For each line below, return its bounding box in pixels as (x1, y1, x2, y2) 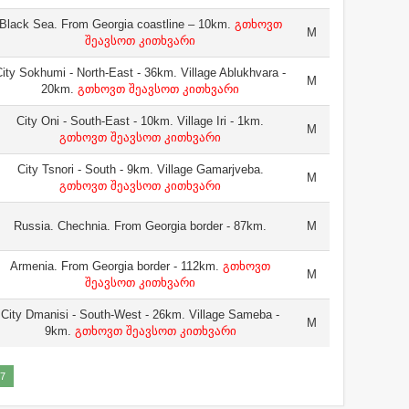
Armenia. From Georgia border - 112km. (10, 259, 219, 273)
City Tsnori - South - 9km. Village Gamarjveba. (16, 163, 264, 176)
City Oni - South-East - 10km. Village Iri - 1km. (16, 114, 264, 128)
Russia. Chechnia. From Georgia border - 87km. (14, 219, 267, 233)
